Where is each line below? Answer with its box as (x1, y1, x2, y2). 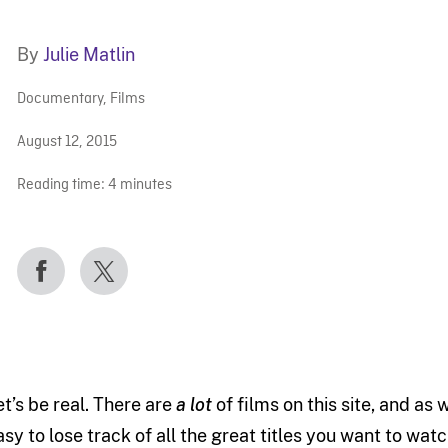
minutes (119, 176, 172, 196)
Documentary (16, 90, 103, 110)
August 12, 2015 (16, 133, 117, 153)
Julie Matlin (42, 44, 135, 66)
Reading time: (16, 176, 105, 196)
